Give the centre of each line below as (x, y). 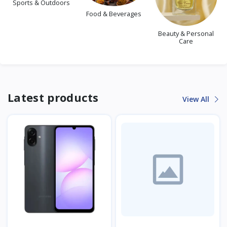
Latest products (53, 97)
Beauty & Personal (186, 33)
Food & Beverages (114, 13)
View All (197, 99)
